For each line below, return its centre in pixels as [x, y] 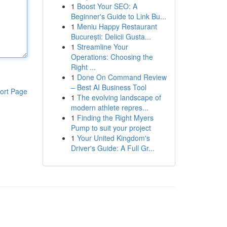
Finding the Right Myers [115, 118]
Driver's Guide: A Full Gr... [112, 148]
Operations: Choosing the [112, 57]
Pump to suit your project [111, 128]
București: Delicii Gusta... [111, 36]
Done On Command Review [122, 77]
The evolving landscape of [119, 97]
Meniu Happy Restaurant [117, 26]
